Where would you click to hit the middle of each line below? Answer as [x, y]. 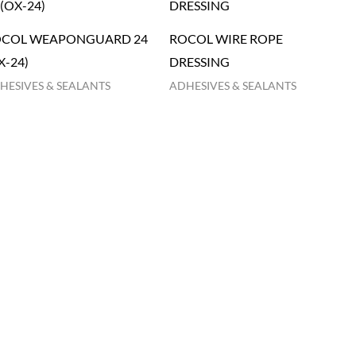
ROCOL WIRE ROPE [226, 38]
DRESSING [199, 61]
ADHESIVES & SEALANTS [232, 85]
